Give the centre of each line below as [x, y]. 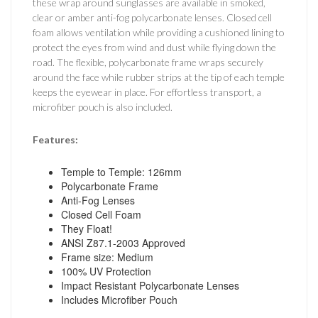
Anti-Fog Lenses [98, 200]
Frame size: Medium [107, 257]
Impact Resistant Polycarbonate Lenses [150, 285]
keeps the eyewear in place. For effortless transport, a [147, 92]
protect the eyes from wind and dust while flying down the [154, 47]
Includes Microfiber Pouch [119, 299]
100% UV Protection [106, 271]
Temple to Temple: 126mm [121, 171]
